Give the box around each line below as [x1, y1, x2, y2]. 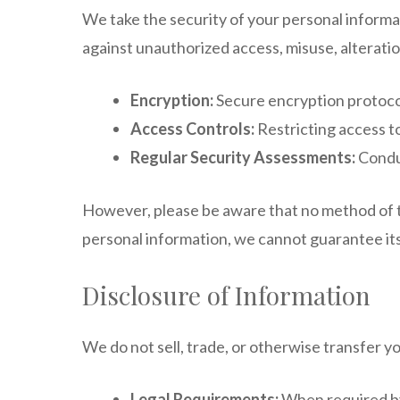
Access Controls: [130, 119, 254, 138]
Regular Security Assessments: [130, 147, 355, 167]
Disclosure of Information [82, 279, 371, 312]
